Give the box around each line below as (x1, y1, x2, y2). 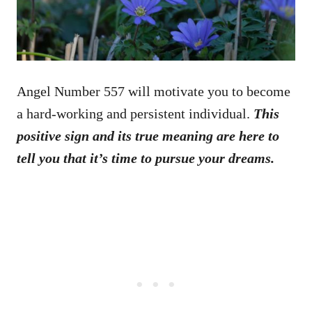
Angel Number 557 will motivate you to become (17, 83, 290, 99)
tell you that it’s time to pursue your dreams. (17, 150, 274, 166)
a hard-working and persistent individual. (17, 105, 253, 121)
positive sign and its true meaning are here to (17, 127, 279, 143)
